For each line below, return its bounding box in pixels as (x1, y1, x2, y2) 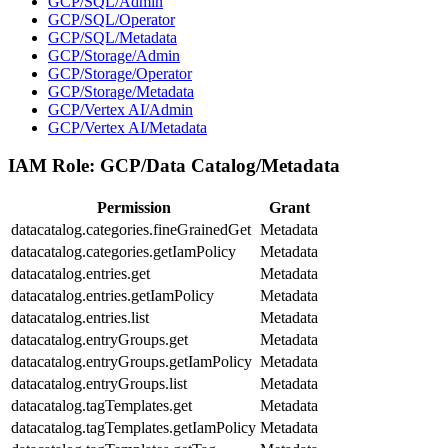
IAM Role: (8, 155, 100, 177)
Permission (96, 199, 171, 217)
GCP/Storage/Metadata (48, 82, 194, 100)
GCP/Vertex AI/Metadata (48, 118, 207, 136)
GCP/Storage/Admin (48, 46, 180, 64)
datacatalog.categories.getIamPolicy (11, 243, 236, 261)
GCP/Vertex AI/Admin (48, 100, 193, 118)
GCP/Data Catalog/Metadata (100, 155, 340, 177)
